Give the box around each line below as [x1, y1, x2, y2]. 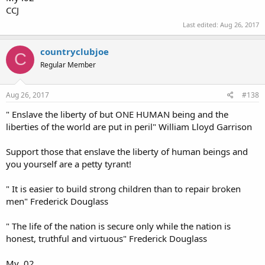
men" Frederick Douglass [6, 195, 108, 207]
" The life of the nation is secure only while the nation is [6, 220, 231, 232]
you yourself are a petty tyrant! [6, 158, 131, 170]
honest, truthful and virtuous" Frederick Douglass [6, 232, 207, 244]
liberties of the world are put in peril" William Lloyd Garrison [6, 121, 252, 132]
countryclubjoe [40, 45, 109, 57]
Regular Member [40, 59, 96, 70]
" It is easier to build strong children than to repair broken [6, 183, 241, 195]
